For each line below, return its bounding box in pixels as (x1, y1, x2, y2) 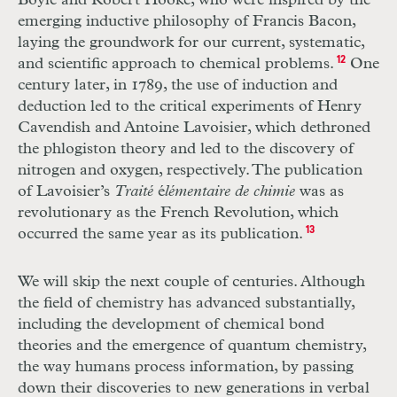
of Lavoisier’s (18, 183, 114, 200)
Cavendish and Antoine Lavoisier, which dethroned (18, 120, 370, 136)
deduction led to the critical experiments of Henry (18, 98, 362, 115)
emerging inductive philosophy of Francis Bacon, (18, 13, 355, 30)
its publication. (200, 226, 303, 243)
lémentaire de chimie (165, 183, 300, 200)
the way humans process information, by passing (18, 359, 354, 376)
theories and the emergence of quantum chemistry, (18, 338, 366, 354)
